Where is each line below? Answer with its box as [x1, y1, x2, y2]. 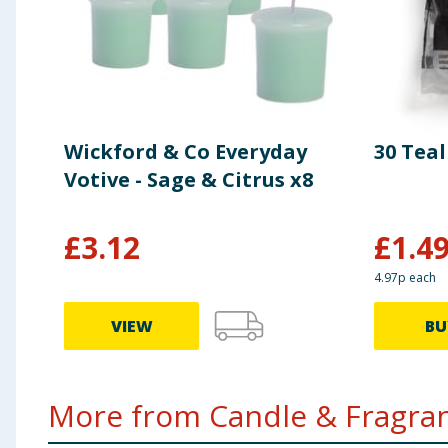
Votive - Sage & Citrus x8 [64, 166, 313, 194]
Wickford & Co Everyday [64, 138, 307, 166]
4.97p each [374, 269, 436, 287]
